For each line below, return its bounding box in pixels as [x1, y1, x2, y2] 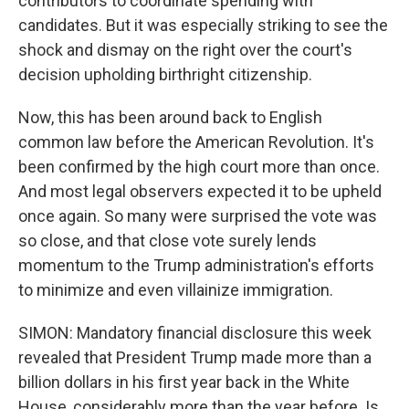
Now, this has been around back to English [18, 108, 322, 127]
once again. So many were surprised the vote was [18, 206, 377, 225]
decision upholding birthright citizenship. [18, 65, 312, 84]
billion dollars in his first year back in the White [18, 372, 350, 392]
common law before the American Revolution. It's [18, 132, 374, 152]
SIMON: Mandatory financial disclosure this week [18, 323, 372, 342]
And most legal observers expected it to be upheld [18, 182, 382, 201]
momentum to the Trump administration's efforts [18, 256, 374, 275]
